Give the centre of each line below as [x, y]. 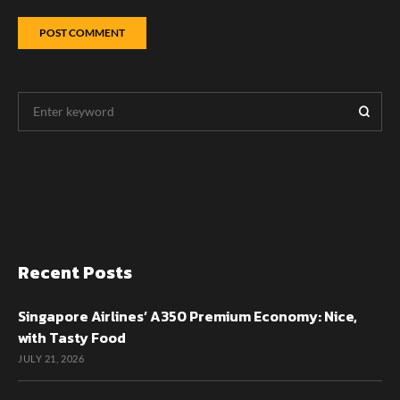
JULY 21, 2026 [51, 358]
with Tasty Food [72, 337]
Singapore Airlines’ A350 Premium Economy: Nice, [187, 316]
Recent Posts [75, 272]
